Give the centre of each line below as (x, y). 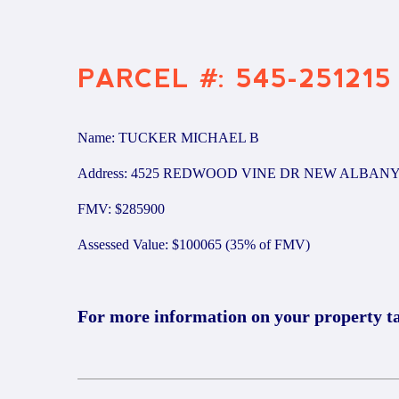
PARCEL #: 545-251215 (235, 79)
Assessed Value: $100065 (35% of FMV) (194, 244)
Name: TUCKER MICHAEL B (168, 138)
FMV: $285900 (121, 209)
